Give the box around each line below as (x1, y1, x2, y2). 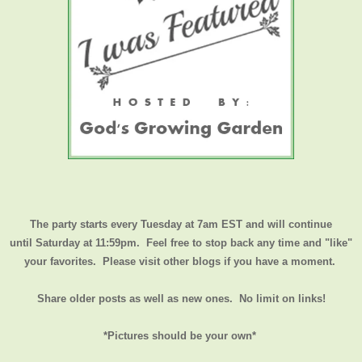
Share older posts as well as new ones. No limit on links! (36, 292, 326, 305)
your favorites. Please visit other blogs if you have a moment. (23, 255, 339, 267)
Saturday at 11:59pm (36, 236, 137, 249)
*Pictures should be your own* (103, 329, 256, 342)
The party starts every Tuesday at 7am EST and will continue (30, 217, 332, 230)
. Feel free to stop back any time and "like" (137, 236, 352, 249)
